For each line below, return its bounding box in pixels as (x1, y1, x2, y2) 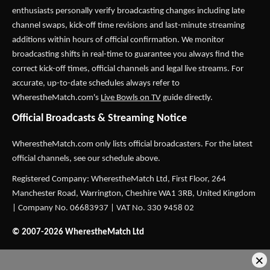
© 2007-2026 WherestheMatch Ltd (12, 228, 144, 237)
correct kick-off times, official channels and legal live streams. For (12, 64, 243, 74)
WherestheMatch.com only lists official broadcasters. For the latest (12, 140, 253, 149)
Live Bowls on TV (101, 93, 161, 102)
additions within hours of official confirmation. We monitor (12, 36, 224, 45)
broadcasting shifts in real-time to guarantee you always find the (12, 50, 243, 59)
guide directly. (161, 93, 213, 102)
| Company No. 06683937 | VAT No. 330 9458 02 (12, 204, 194, 213)
